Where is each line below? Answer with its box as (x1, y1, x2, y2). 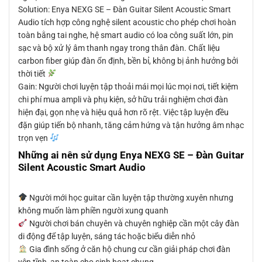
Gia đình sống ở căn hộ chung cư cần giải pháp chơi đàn (27, 244, 230, 254)
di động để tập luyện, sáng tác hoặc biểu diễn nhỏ (18, 231, 195, 241)
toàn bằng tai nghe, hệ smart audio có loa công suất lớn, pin (18, 30, 233, 40)
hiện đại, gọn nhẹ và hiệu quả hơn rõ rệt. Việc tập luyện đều (18, 107, 229, 117)
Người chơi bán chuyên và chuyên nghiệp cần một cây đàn (27, 218, 239, 228)
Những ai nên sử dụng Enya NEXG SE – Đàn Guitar (18, 149, 244, 161)
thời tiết (18, 68, 47, 78)
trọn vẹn (18, 133, 50, 143)
